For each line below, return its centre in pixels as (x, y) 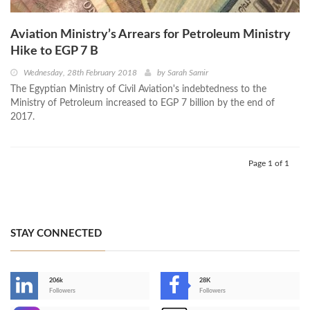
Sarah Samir (188, 72)
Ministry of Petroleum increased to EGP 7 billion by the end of (143, 103)
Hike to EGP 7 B (54, 51)
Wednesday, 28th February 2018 (80, 72)
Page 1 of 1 (269, 163)
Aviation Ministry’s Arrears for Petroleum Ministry (151, 34)
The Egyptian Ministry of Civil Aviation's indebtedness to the (138, 89)
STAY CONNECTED (56, 233)
